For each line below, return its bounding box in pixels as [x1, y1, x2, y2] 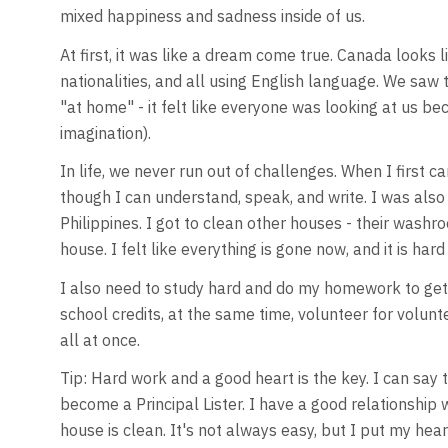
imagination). [59, 122, 151, 143]
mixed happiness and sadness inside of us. [59, 6, 365, 27]
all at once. [59, 329, 140, 350]
